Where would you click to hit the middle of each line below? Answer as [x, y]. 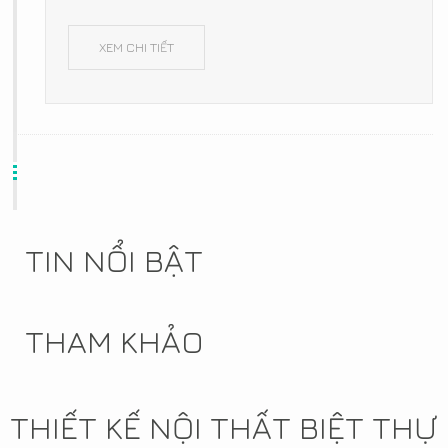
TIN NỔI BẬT [114, 259]
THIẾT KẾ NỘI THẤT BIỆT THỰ [223, 426]
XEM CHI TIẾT [136, 46]
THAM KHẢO [114, 340]
